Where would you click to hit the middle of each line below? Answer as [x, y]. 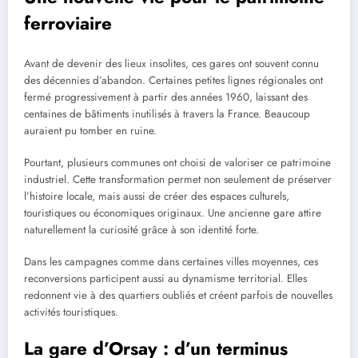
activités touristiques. [71, 312]
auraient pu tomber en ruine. [90, 130]
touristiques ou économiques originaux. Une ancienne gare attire [173, 213]
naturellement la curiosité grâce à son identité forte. [141, 229]
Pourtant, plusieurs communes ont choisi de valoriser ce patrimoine [177, 162]
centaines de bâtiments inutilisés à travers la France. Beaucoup [167, 113]
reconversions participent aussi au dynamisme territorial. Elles [165, 279]
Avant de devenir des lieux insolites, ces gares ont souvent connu [171, 63]
